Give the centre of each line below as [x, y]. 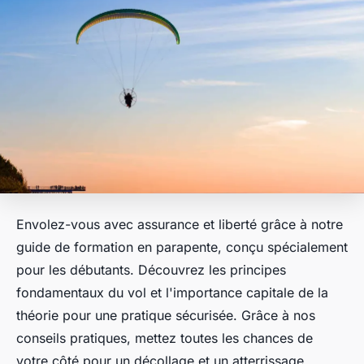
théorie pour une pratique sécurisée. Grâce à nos [166, 315]
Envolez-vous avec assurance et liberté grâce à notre [180, 224]
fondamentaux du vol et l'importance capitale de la [172, 292]
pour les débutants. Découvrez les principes [151, 269]
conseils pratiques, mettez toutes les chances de [165, 338]
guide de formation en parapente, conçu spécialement [182, 247]
